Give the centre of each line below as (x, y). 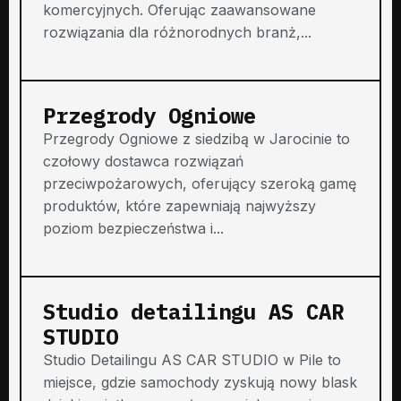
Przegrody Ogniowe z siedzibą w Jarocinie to (196, 138)
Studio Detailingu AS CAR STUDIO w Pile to (192, 359)
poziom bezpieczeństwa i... (133, 228)
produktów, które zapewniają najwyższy (179, 205)
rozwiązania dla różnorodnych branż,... (177, 32)
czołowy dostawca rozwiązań (143, 161)
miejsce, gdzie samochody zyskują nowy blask (200, 382)
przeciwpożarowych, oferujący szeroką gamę (200, 183)
